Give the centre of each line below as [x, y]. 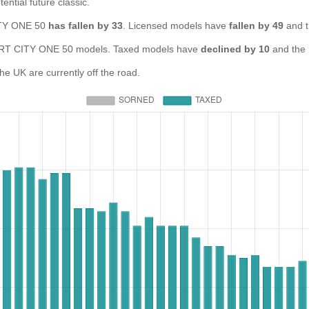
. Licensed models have [176, 26]
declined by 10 [235, 49]
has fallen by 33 [86, 26]
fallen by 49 [256, 26]
